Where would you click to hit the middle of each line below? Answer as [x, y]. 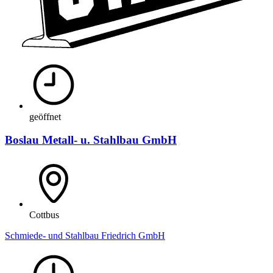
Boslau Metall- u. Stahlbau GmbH [91, 140]
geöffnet [45, 116]
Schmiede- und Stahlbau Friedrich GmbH [85, 235]
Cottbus [44, 214]
